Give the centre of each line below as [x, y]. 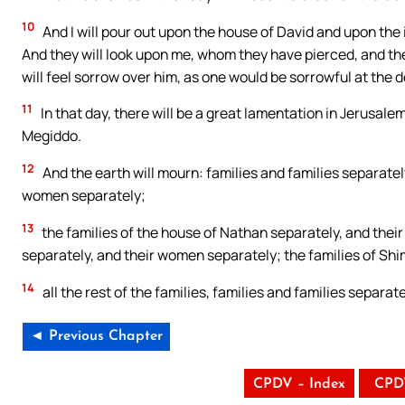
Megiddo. [52, 136]
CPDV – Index [299, 385]
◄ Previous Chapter [96, 337]
